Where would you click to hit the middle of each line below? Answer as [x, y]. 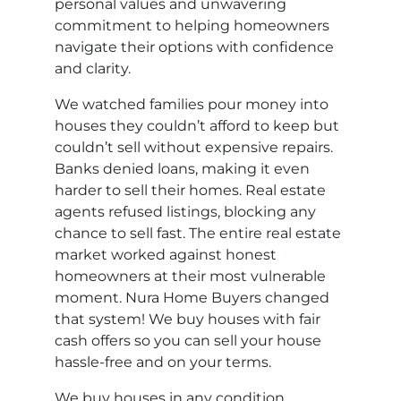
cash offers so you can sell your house [188, 341]
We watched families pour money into [192, 105]
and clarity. [93, 69]
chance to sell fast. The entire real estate [198, 234]
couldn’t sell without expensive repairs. [194, 148]
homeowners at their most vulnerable [191, 277]
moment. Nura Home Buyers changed [192, 298]
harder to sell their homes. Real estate [191, 191]
